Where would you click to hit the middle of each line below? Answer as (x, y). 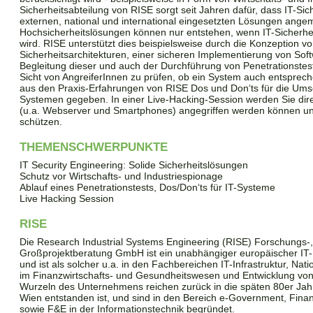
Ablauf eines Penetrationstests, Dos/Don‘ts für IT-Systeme (147, 187)
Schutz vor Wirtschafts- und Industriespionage (121, 176)
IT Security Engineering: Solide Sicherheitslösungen (134, 165)
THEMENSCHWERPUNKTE (94, 147)
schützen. (41, 121)
